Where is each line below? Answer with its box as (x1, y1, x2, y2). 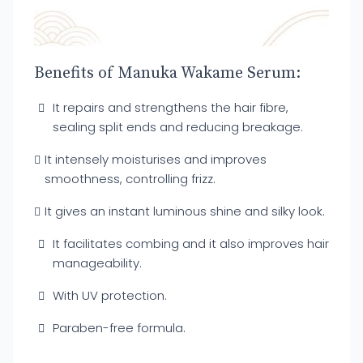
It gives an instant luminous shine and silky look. (45, 203, 325, 220)
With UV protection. (52, 287, 167, 304)
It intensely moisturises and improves (45, 151, 267, 168)
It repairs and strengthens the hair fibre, (52, 99, 288, 116)
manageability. (52, 254, 142, 271)
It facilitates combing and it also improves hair (52, 235, 329, 252)
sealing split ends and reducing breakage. (52, 118, 303, 135)
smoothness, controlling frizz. (45, 170, 216, 187)
